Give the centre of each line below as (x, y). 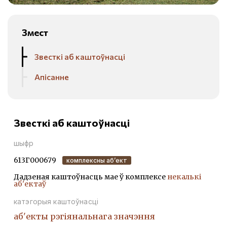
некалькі (184, 177)
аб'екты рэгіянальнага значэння (84, 217)
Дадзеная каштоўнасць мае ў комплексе (90, 177)
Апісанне (52, 77)
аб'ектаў (30, 184)
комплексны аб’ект (97, 160)
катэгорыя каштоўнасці (56, 202)
